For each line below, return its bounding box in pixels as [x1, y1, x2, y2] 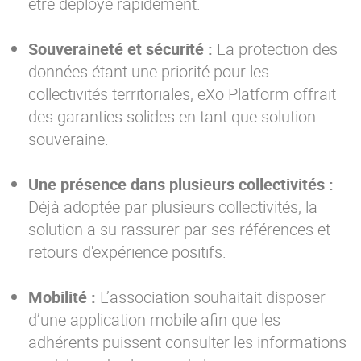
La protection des [213, 38, 338, 60]
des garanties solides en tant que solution [28, 106, 316, 128]
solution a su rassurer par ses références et [28, 218, 330, 241]
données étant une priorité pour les [28, 60, 269, 83]
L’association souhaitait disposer [96, 286, 326, 309]
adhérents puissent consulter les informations [28, 331, 346, 354]
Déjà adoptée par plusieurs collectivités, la [28, 196, 317, 218]
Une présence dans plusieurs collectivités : [28, 173, 334, 196]
